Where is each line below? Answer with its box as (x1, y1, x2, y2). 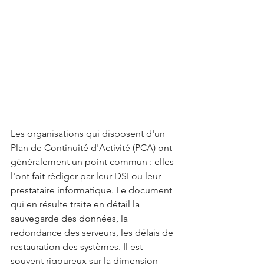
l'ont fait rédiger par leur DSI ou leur (11, 170, 163, 181)
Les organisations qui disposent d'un (11, 128, 167, 139)
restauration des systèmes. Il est (11, 241, 145, 252)
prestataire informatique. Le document (11, 184, 174, 196)
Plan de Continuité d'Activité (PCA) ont (11, 142, 174, 153)
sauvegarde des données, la (11, 213, 130, 224)
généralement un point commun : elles (11, 156, 176, 167)
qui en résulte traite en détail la (11, 199, 142, 210)
